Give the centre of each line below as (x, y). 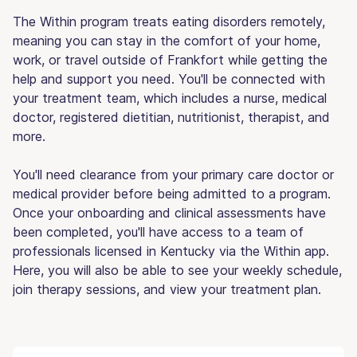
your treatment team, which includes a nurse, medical (170, 98)
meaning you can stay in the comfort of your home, (167, 40)
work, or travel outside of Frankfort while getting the (170, 59)
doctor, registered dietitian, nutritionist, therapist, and (171, 117)
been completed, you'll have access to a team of (158, 231)
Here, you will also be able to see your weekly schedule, (177, 270)
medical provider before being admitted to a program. (172, 193)
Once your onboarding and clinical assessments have (169, 212)
